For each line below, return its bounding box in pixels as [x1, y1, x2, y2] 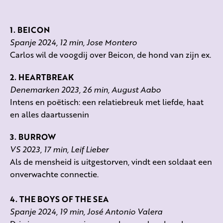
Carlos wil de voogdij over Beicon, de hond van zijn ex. [10, 48, 211, 60]
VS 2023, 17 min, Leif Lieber [10, 143, 109, 155]
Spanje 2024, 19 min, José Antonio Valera [10, 205, 162, 217]
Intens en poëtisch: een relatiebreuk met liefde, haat [10, 96, 204, 108]
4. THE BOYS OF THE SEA [10, 193, 109, 205]
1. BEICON [10, 23, 50, 35]
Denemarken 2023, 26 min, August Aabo [10, 83, 161, 95]
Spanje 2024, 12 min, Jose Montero [10, 36, 137, 48]
